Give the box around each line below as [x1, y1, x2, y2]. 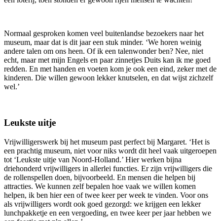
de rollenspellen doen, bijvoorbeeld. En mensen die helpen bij [4, 173, 195, 182]
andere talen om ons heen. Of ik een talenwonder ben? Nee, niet [4, 47, 203, 56]
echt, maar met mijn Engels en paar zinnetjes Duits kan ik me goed [4, 56, 211, 65]
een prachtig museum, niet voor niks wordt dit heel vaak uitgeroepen [4, 146, 217, 155]
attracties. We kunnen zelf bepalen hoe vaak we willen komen [4, 182, 196, 190]
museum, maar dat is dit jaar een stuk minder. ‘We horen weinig [4, 38, 201, 47]
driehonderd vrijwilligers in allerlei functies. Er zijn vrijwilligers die [4, 164, 212, 173]
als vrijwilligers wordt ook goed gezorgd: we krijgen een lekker [4, 199, 201, 208]
